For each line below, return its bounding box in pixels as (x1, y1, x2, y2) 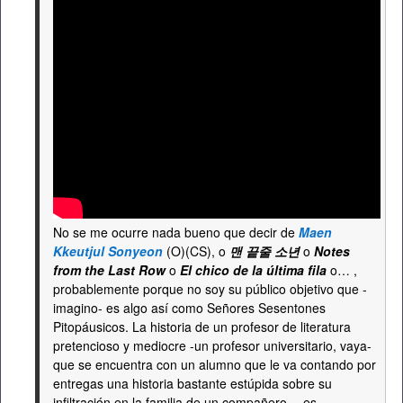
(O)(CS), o (163, 242, 229, 260)
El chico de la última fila (180, 261, 327, 279)
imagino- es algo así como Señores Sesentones (53, 299, 326, 317)
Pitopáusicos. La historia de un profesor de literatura (53, 318, 351, 336)
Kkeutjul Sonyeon (53, 242, 163, 260)
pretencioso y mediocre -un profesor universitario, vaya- (53, 336, 372, 354)
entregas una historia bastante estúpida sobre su (53, 374, 332, 392)
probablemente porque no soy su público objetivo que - (53, 280, 367, 298)
